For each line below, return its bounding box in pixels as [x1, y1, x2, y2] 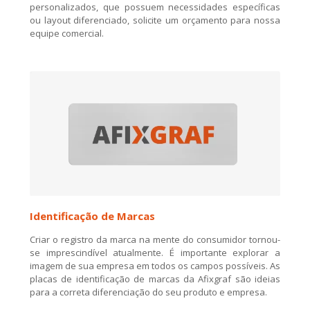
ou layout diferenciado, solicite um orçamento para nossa [30, 14, 280, 27]
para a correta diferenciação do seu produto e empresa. [30, 285, 267, 298]
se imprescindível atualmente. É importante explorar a [30, 246, 280, 259]
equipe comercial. [30, 27, 104, 40]
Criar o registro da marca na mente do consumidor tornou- [30, 232, 280, 246]
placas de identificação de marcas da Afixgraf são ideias [30, 272, 280, 285]
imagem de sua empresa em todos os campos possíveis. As [30, 259, 280, 272]
